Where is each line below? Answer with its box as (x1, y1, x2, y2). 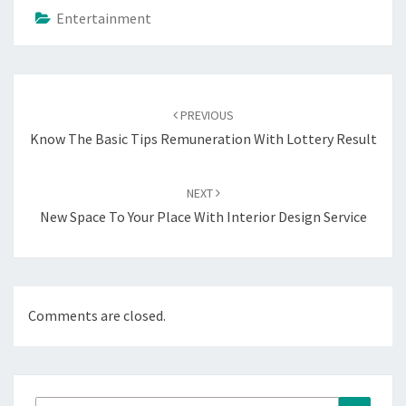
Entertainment (56, 9, 151, 28)
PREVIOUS (177, 107, 234, 124)
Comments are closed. (28, 306, 166, 325)
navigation (13, 96, 104, 121)
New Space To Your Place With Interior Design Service (39, 208, 367, 227)
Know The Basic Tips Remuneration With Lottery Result (29, 130, 377, 149)
